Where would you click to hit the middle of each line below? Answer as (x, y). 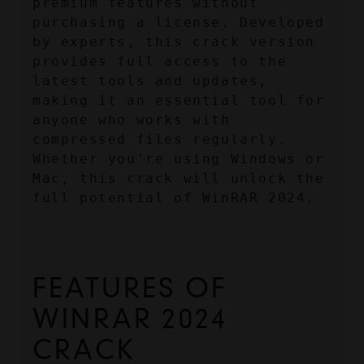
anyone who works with (132, 120)
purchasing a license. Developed (179, 23)
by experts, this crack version (174, 42)
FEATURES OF (130, 288)
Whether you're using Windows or (179, 159)
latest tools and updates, (151, 81)
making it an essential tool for (179, 101)
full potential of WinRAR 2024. (174, 198)
